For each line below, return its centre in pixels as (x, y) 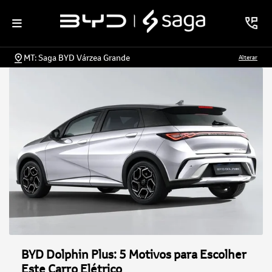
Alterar (248, 57)
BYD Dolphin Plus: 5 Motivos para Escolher (134, 254)
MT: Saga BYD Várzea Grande (77, 57)
